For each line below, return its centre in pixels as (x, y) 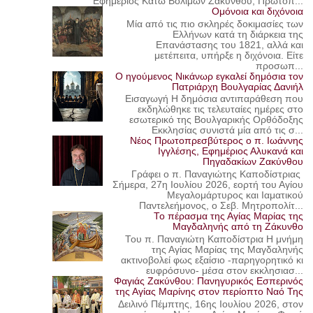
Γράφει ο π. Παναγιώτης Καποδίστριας (218, 175)
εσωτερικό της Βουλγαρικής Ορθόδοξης (217, 120)
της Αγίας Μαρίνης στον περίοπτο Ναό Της (210, 291)
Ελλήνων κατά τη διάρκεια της (238, 34)
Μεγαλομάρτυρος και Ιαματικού (235, 196)
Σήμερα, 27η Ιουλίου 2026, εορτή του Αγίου (208, 185)
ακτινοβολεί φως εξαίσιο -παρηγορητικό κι (212, 260)
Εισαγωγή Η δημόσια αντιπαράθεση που (214, 99)
